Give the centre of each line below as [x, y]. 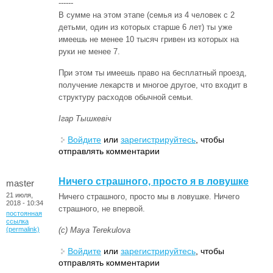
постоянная [24, 213]
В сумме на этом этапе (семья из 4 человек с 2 [147, 15]
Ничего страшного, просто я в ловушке [154, 181]
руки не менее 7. [89, 51]
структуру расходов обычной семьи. [126, 97]
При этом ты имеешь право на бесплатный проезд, [153, 73]
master [20, 183]
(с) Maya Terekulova [94, 230]
